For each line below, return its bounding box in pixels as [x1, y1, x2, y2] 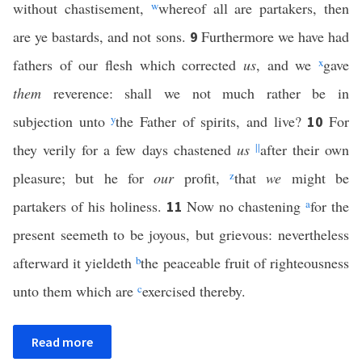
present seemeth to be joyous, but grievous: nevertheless [13, 225, 349, 244]
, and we [256, 55, 318, 74]
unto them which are [13, 281, 137, 301]
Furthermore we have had [200, 27, 350, 46]
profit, [174, 168, 230, 187]
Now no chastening [187, 196, 305, 216]
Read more [32, 334, 93, 350]
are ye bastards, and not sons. [13, 27, 190, 46]
